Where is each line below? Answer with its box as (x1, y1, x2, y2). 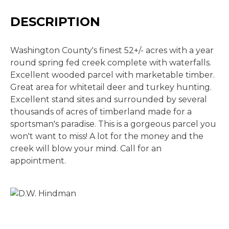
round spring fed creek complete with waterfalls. (10, 58, 211, 67)
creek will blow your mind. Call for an (10, 144, 162, 153)
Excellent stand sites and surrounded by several (10, 95, 207, 104)
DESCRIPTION (10, 14, 100, 29)
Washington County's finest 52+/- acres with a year (10, 45, 214, 55)
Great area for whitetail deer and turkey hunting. (10, 82, 212, 92)
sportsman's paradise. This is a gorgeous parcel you (10, 119, 216, 129)
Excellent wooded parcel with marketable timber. (10, 70, 215, 80)
